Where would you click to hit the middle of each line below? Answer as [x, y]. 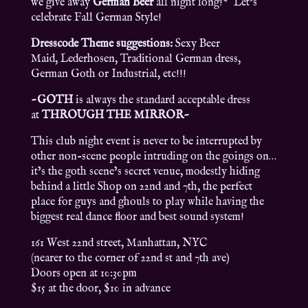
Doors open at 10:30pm [84, 274]
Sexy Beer [196, 44]
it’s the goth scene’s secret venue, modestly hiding [145, 172]
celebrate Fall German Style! [96, 18]
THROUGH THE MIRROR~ [114, 116]
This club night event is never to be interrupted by [146, 142]
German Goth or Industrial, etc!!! [108, 75]
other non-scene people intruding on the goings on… [153, 157]
